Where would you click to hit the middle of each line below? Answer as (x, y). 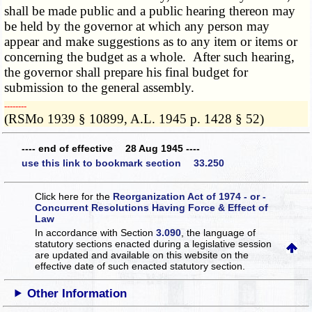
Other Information (77, 293)
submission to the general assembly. (100, 88)
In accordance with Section (96, 232)
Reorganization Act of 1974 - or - (190, 196)
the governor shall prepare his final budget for (126, 72)
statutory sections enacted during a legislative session (154, 243)
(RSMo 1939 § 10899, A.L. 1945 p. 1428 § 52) (134, 119)
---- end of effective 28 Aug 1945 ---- (111, 148)
